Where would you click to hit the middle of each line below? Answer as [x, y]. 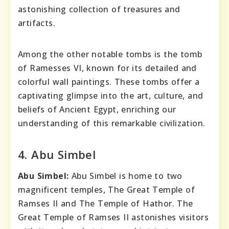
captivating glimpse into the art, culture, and [111, 95]
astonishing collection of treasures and [99, 9]
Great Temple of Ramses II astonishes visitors [113, 217]
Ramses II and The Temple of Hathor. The [106, 203]
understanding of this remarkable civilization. [112, 123]
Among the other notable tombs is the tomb [110, 54]
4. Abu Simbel [57, 154]
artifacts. [37, 23]
